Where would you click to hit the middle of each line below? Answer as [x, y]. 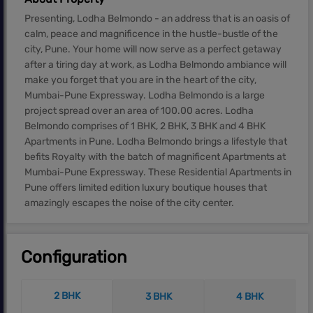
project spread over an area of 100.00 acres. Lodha [139, 111]
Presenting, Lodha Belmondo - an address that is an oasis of [157, 19]
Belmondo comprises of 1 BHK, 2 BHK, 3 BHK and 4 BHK [145, 126]
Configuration [74, 257]
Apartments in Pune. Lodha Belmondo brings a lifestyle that [156, 141]
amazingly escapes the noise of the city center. [129, 203]
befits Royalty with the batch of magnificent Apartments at [155, 157]
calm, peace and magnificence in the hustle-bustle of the [151, 34]
